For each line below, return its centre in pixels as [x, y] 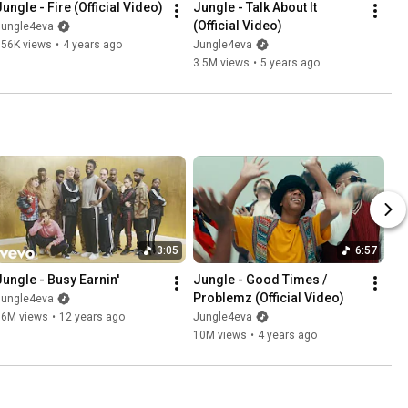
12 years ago [92, 316]
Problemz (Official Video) [269, 297]
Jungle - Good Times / [260, 279]
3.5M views [221, 62]
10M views [220, 335]
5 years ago [290, 62]
